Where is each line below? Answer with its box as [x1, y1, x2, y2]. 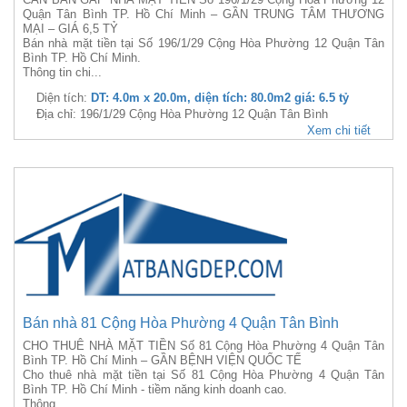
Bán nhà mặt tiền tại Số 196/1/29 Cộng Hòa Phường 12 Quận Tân [23, 36, 384, 50]
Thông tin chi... [23, 65, 102, 79]
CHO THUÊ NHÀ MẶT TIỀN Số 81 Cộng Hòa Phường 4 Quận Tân [23, 339, 384, 352]
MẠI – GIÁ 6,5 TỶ [23, 22, 118, 35]
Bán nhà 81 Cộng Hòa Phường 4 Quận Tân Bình [23, 315, 339, 331]
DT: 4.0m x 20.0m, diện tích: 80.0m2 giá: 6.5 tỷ [91, 91, 349, 104]
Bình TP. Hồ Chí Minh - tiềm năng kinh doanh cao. [23, 382, 287, 396]
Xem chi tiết [307, 124, 371, 137]
